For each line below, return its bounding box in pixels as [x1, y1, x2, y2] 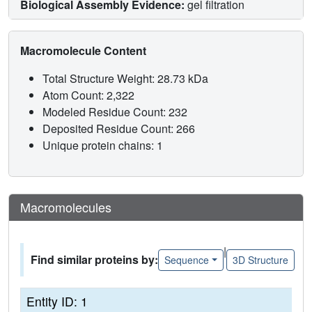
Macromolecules [20, 198, 111, 217]
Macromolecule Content [20, 42, 149, 59]
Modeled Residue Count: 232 [42, 104, 190, 120]
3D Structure [232, 252, 288, 267]
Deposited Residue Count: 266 [42, 120, 198, 137]
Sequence [164, 252, 209, 267]
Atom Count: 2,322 [42, 87, 137, 104]
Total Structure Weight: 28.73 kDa [42, 70, 211, 87]
